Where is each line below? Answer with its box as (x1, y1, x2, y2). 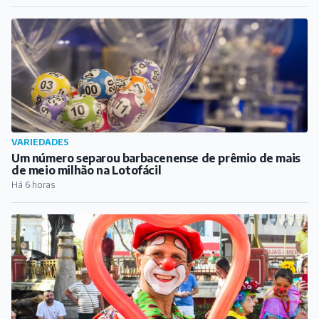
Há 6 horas (11, 179, 55, 190)
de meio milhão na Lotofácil (11, 162, 162, 177)
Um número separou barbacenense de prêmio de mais (11, 150, 300, 165)
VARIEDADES (11, 136, 69, 147)
